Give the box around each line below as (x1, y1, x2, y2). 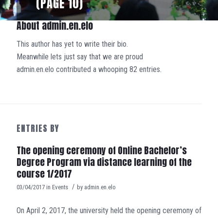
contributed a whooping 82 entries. (54, 64, 162, 74)
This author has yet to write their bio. (16, 39, 128, 49)
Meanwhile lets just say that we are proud (16, 52, 143, 61)
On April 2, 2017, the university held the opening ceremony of (16, 205, 201, 215)
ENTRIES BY (16, 122, 59, 135)
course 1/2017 (16, 167, 72, 181)
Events (52, 183, 68, 191)
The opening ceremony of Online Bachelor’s (16, 144, 187, 158)
